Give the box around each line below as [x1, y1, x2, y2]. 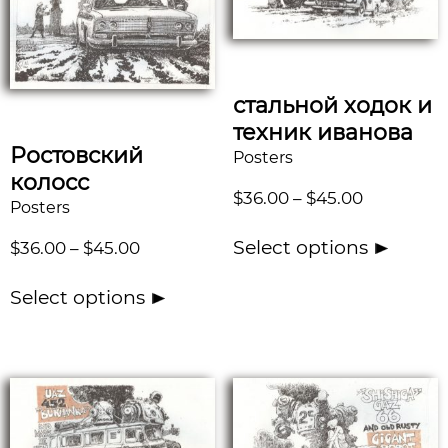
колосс [10, 168, 89, 196]
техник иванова [232, 118, 413, 146]
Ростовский [10, 141, 143, 169]
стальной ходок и [232, 91, 432, 119]
